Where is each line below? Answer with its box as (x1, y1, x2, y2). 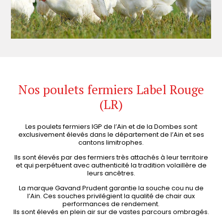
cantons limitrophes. (78, 137, 144, 147)
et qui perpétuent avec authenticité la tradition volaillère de (15, 161, 207, 170)
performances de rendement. (62, 199, 160, 209)
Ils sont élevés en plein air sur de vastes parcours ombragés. (13, 207, 209, 217)
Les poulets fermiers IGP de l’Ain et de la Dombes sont (25, 121, 197, 131)
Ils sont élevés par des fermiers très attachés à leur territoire (14, 153, 208, 163)
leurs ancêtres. (87, 168, 135, 178)
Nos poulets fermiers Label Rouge (18, 81, 204, 98)
